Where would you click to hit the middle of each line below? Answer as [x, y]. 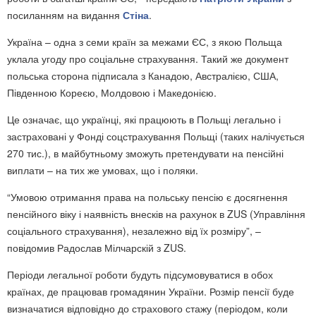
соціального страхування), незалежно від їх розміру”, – [134, 230]
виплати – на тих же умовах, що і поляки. [103, 170]
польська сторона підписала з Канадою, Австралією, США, [143, 75]
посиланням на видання [65, 14]
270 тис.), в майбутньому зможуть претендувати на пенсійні [145, 153]
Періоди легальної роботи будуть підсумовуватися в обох [140, 274]
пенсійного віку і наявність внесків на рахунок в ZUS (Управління [156, 213]
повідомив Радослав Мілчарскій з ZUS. [97, 247]
